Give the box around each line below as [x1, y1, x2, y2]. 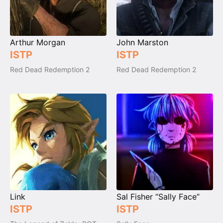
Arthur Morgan [10, 37, 65, 48]
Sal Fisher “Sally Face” [116, 192, 200, 202]
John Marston [116, 37, 168, 48]
